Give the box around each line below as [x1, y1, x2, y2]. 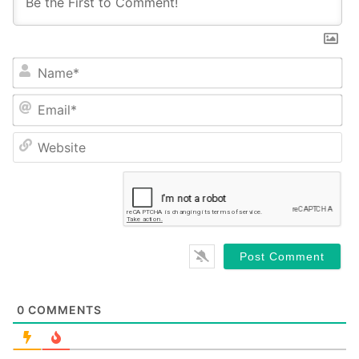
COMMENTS [25, 303, 102, 317]
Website [12, 162, 54, 176]
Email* [12, 124, 45, 139]
